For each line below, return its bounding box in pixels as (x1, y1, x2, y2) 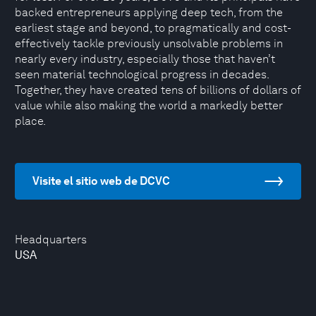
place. (15, 114, 46, 128)
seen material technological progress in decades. (15, 68, 269, 81)
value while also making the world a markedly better (15, 99, 283, 112)
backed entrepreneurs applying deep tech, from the (15, 6, 283, 19)
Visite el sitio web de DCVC (32, 174, 170, 188)
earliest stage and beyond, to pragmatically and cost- (15, 21, 291, 35)
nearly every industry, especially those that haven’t (15, 52, 275, 66)
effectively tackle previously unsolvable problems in (15, 37, 283, 50)
